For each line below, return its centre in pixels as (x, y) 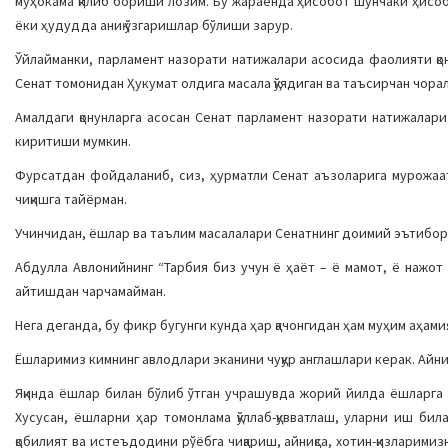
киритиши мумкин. (73, 141)
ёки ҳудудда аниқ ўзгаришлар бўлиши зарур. (154, 25)
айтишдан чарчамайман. (90, 291)
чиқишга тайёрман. (71, 199)
